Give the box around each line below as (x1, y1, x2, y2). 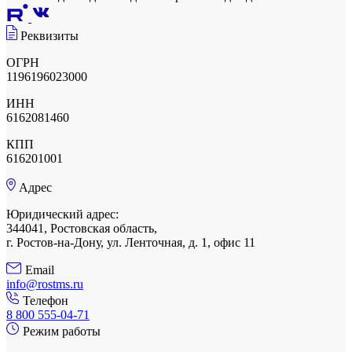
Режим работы (23, 324, 101, 339)
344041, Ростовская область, (6, 222, 157, 236)
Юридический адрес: (6, 207, 119, 222)
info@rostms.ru (6, 277, 83, 291)
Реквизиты (20, 29, 79, 43)
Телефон (23, 294, 68, 308)
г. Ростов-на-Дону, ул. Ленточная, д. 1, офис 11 (6, 236, 255, 250)
